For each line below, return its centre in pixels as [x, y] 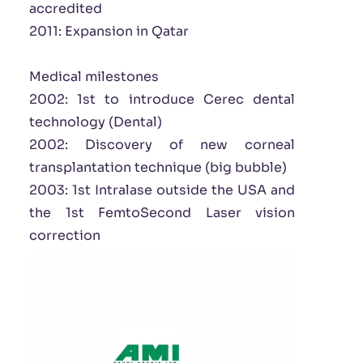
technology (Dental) [96, 122]
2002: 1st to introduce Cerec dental [162, 99]
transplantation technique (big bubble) [158, 167]
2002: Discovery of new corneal [162, 145]
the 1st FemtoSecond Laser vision [162, 213]
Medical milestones [94, 77]
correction [65, 235]
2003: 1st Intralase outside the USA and [162, 190]
